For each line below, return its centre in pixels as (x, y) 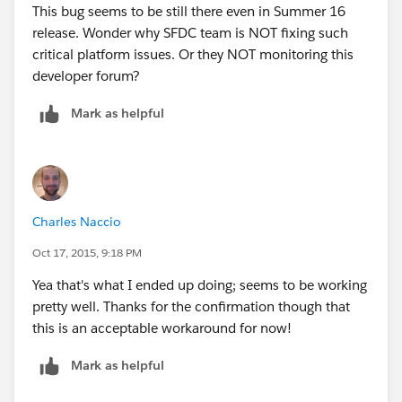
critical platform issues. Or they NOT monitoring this (193, 54)
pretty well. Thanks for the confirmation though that (191, 306)
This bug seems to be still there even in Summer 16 (189, 11)
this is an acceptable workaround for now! (162, 328)
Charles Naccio (77, 221)
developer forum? (86, 75)
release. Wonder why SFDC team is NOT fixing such (190, 32)
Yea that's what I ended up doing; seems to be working (200, 284)
